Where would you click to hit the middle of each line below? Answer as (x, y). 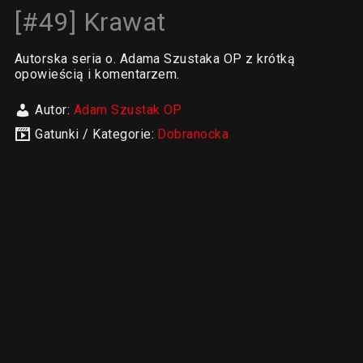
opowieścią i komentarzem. (97, 74)
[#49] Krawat (90, 22)
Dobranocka (193, 134)
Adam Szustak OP (128, 110)
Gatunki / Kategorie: (96, 134)
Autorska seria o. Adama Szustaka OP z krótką (155, 59)
